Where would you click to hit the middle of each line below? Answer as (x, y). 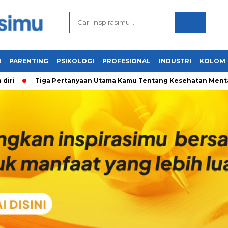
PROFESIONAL (126, 61)
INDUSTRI (175, 61)
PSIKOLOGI (75, 61)
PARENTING (29, 61)
